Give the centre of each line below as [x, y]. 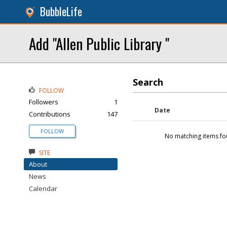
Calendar [43, 188]
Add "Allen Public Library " [99, 43]
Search [148, 82]
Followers [44, 102]
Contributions [50, 114]
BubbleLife [61, 11]
